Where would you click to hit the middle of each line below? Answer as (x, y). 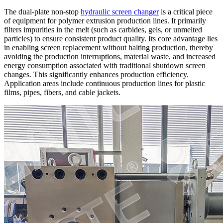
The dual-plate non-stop (42, 11)
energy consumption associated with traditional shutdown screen (105, 65)
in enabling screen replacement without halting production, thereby (109, 47)
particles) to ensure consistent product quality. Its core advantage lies (111, 38)
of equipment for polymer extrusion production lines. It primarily (105, 20)
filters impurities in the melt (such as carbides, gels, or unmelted (103, 29)
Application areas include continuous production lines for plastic (105, 83)
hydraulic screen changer (120, 11)
